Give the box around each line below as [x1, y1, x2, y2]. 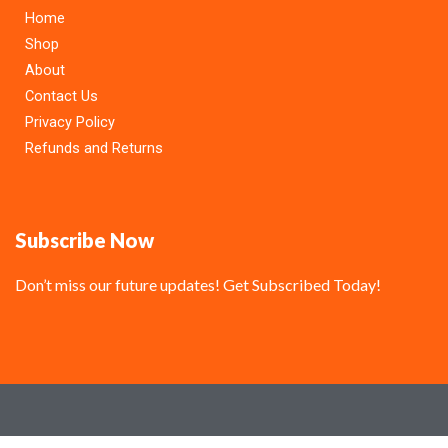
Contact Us [25, 86, 98, 105]
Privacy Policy [25, 112, 115, 131]
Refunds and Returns [25, 138, 163, 157]
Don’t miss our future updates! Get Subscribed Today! [15, 274, 381, 294]
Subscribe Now [15, 227, 154, 252]
